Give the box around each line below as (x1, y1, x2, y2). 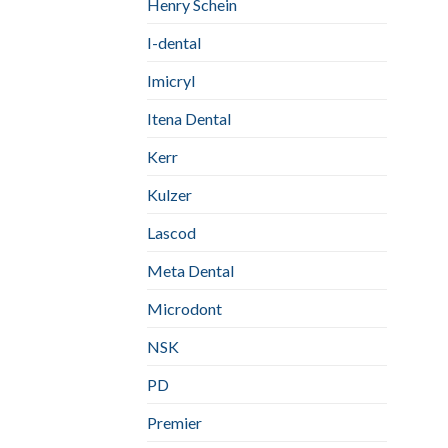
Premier (147, 412, 202, 432)
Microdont (147, 298, 222, 318)
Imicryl (147, 70, 195, 90)
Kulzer (147, 184, 192, 204)
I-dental (147, 32, 201, 52)
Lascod (147, 222, 196, 242)
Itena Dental (147, 108, 231, 128)
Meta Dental (147, 260, 234, 280)
